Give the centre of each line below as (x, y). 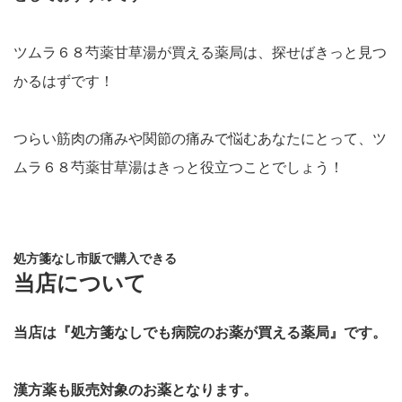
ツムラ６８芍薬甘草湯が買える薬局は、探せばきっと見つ (200, 52)
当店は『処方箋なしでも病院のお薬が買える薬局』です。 (200, 332)
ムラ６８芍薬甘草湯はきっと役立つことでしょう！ (179, 167)
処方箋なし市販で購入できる (95, 258)
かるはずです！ (64, 81)
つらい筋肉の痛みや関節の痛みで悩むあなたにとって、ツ (200, 139)
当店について (80, 283)
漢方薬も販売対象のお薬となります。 (135, 390)
